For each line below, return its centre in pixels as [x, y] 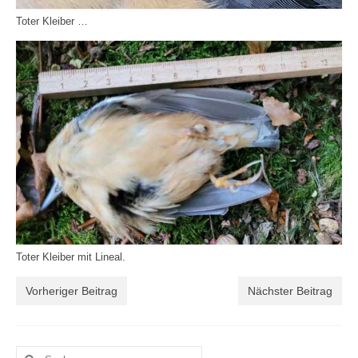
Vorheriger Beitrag [72, 291]
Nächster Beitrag [290, 291]
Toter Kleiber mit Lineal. [71, 258]
